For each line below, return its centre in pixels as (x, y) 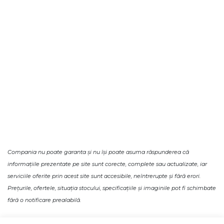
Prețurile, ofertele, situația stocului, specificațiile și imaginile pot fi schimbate (112, 188)
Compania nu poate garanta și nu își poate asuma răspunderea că (98, 152)
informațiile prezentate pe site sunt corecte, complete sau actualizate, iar (107, 164)
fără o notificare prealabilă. (44, 200)
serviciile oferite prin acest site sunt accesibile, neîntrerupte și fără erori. (104, 176)
